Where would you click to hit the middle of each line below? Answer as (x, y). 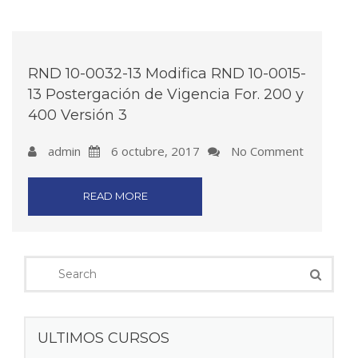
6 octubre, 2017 (154, 151)
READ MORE (115, 196)
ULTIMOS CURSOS (103, 338)
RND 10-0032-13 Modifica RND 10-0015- (167, 74)
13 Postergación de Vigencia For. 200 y (166, 94)
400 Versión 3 (78, 115)
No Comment (266, 151)
